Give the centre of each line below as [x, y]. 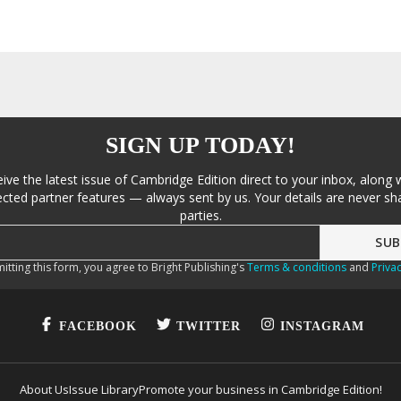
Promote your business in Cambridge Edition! [260, 389]
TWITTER [208, 326]
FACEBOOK [98, 326]
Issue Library [103, 389]
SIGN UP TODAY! [200, 145]
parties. [200, 215]
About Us [44, 389]
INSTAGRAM [322, 326]
